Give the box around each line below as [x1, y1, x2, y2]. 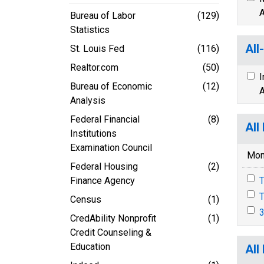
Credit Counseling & [70, 226, 151, 238]
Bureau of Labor [70, 9, 136, 21]
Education [70, 240, 110, 252]
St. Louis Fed [70, 42, 124, 54]
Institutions [70, 127, 117, 139]
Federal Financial [70, 113, 140, 125]
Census [70, 193, 101, 205]
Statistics [70, 24, 110, 35]
